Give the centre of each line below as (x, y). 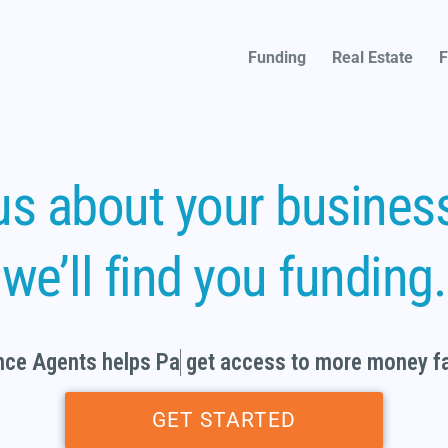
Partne (168, 363)
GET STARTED (224, 420)
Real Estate (372, 58)
